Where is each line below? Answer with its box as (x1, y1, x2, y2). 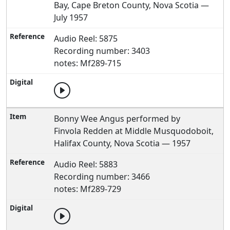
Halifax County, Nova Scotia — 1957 (54, 138, 191, 149)
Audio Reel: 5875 (54, 33, 118, 44)
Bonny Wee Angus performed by (54, 113, 181, 124)
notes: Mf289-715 (54, 57, 122, 69)
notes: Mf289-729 (54, 183, 122, 195)
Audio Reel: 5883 (54, 159, 118, 170)
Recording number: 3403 (54, 45, 150, 56)
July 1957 (54, 12, 88, 23)
